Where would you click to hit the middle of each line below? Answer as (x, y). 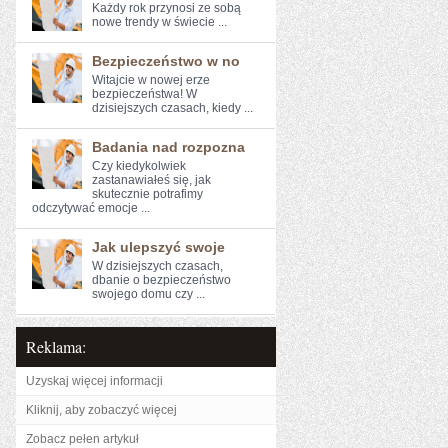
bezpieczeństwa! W (144, 94)
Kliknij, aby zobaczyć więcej (101, 410)
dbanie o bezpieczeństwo (161, 280)
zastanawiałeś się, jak (151, 180)
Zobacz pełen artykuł (82, 439)
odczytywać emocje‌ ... (91, 208)
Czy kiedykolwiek (139, 166)
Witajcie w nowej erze (151, 80)
